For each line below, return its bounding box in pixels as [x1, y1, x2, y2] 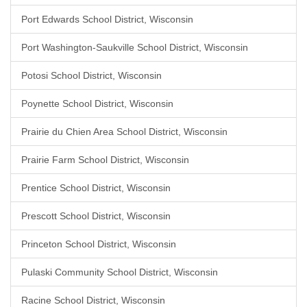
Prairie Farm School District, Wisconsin [21, 154, 189, 165]
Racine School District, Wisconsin [21, 295, 165, 306]
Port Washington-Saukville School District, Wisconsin [21, 42, 248, 53]
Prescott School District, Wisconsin [21, 210, 171, 221]
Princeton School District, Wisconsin [21, 238, 176, 249]
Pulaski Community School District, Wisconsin [21, 267, 218, 278]
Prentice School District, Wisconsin [21, 182, 171, 193]
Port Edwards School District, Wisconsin [21, 14, 193, 25]
